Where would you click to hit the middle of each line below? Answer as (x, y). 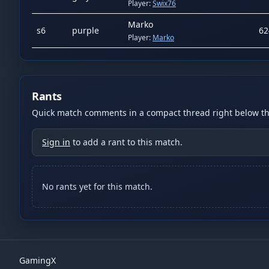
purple (86, 30)
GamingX (38, 260)
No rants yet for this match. (97, 186)
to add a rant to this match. (128, 142)
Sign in (56, 142)
